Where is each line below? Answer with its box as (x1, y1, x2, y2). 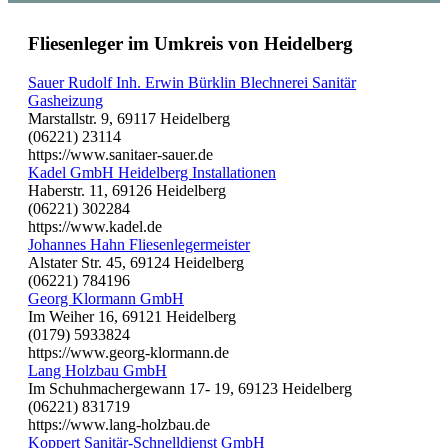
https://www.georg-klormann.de (28, 344, 229, 362)
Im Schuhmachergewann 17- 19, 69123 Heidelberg (28, 380, 352, 398)
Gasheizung (28, 92, 103, 110)
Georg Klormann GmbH (28, 290, 184, 308)
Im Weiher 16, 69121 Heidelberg (28, 308, 236, 326)
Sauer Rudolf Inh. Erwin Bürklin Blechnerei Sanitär (28, 74, 356, 92)
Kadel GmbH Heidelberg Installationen (28, 164, 276, 182)
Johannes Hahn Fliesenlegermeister (28, 236, 250, 254)
